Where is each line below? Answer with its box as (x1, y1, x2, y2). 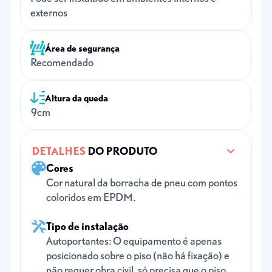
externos (30, 6, 67, 19)
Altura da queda (45, 92, 108, 103)
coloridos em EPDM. (46, 190, 135, 203)
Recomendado (30, 56, 93, 69)
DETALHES (31, 144, 86, 157)
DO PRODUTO (85, 144, 157, 157)
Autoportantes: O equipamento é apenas (46, 234, 222, 247)
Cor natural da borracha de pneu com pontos (46, 175, 237, 189)
